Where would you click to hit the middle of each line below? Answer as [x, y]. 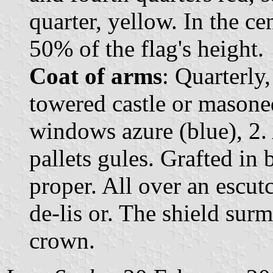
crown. [62, 241]
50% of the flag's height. [147, 49]
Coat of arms [96, 76]
